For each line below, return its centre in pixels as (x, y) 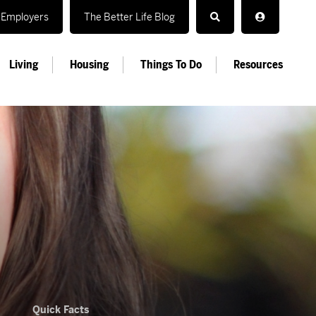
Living (24, 65)
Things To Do (171, 65)
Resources (258, 65)
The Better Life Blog (129, 17)
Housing (89, 65)
